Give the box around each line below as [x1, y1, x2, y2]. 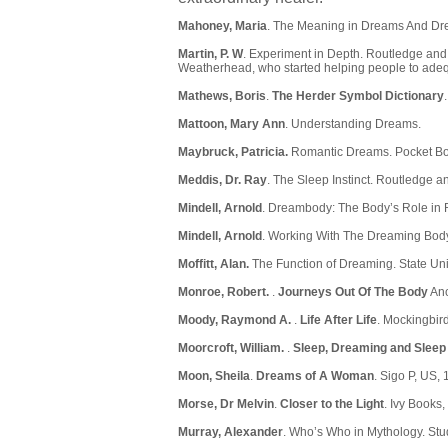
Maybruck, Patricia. [178, 145, 291, 160]
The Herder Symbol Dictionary [272, 89, 444, 104]
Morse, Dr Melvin [178, 397, 274, 412]
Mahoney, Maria [178, 19, 267, 34]
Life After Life [300, 313, 377, 328]
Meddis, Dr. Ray [178, 173, 267, 188]
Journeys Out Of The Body [278, 285, 428, 300]
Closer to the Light [280, 397, 384, 412]
